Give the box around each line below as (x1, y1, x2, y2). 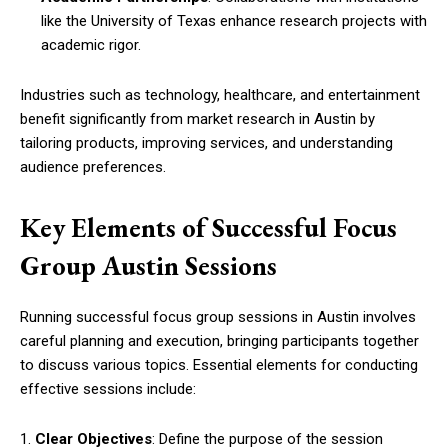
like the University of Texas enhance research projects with (41, 12, 427, 30)
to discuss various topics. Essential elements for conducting (20, 356, 418, 374)
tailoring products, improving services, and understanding (20, 134, 393, 152)
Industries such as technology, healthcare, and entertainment (20, 86, 420, 104)
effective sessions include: (20, 380, 196, 398)
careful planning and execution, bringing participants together (20, 332, 419, 350)
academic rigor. (41, 36, 141, 54)
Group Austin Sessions (20, 248, 277, 283)
